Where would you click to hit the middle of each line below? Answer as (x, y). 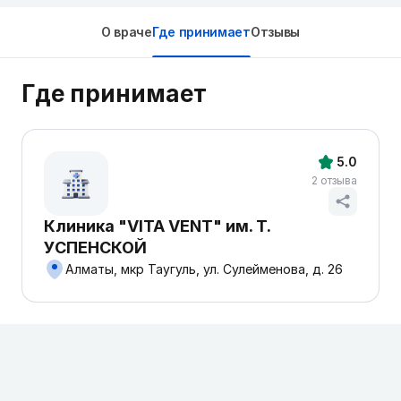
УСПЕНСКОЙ (95, 247)
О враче (126, 32)
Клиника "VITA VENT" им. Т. (157, 226)
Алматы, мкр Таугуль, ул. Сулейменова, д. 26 (204, 269)
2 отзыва (334, 180)
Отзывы (275, 32)
